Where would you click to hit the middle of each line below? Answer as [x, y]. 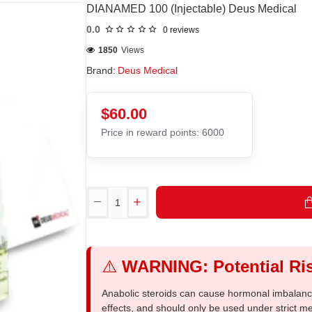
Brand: [101, 70]
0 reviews [181, 30]
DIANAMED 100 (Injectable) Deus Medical [192, 9]
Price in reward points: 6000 [163, 132]
